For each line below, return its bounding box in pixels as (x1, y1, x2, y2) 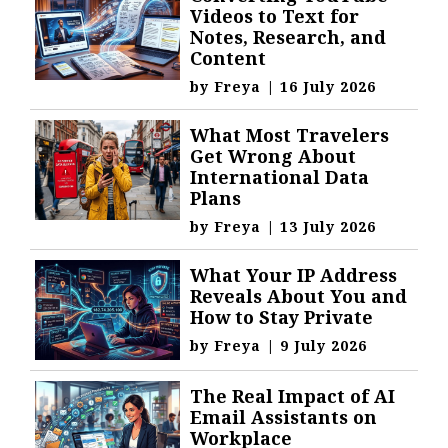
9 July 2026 (280, 336, 368, 355)
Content (190, 46, 267, 70)
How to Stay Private (190, 305, 374, 329)
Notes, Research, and (190, 25, 387, 49)
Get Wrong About (190, 144, 357, 168)
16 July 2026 (280, 77, 377, 96)
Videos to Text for (190, 4, 360, 28)
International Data (190, 165, 370, 189)
